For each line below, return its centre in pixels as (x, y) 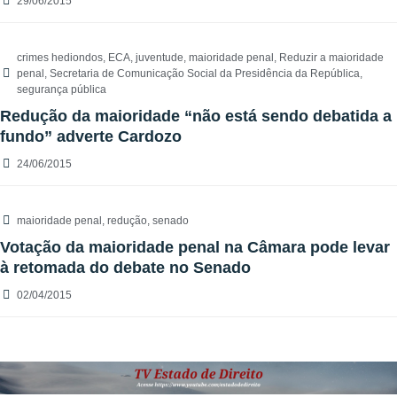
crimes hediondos (60, 58)
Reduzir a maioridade (331, 58)
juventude (160, 58)
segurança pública (62, 90)
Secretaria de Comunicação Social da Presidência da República (205, 74)
